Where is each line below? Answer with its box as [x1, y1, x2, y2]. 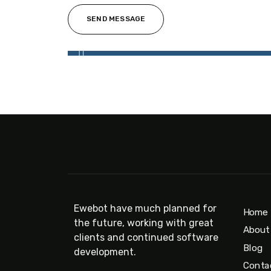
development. [74, 246, 136, 258]
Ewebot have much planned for [74, 203, 217, 214]
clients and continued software [74, 232, 218, 243]
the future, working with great [74, 217, 214, 229]
